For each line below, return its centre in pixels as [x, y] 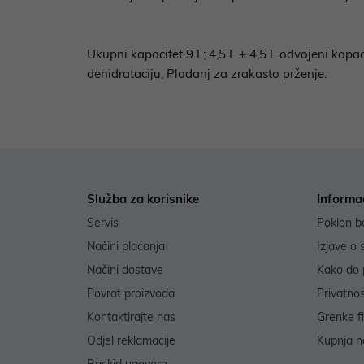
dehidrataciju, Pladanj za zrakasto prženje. [207, 74]
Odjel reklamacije [131, 341]
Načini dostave [125, 270]
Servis [103, 223]
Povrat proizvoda [131, 294]
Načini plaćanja [126, 247]
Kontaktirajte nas [131, 317]
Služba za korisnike [143, 199]
